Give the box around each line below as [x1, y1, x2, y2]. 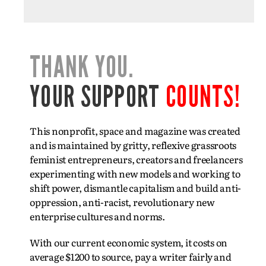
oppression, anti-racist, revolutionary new [30, 195, 215, 209]
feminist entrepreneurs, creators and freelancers [30, 152, 243, 166]
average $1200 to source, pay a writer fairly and [30, 249, 232, 264]
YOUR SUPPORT [30, 79, 160, 115]
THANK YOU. [30, 49, 134, 85]
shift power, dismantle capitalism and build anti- [30, 180, 242, 195]
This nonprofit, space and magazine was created [30, 123, 240, 138]
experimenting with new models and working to [30, 166, 242, 180]
